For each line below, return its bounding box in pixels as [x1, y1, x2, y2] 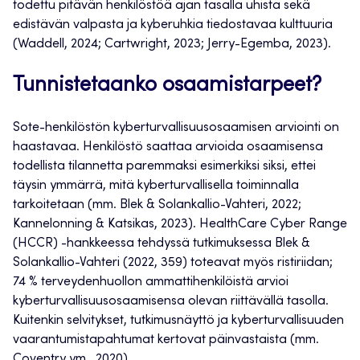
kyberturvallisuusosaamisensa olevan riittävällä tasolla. [13, 295, 329, 309]
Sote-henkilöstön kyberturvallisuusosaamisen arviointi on [13, 121, 339, 135]
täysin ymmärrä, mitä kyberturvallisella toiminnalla [13, 179, 299, 193]
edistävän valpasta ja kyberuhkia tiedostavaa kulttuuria [13, 18, 333, 32]
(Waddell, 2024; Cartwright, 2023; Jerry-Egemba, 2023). [13, 38, 331, 51]
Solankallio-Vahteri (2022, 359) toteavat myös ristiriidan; [13, 256, 333, 270]
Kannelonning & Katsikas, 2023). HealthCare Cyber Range [13, 218, 347, 231]
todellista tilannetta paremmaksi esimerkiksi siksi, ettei [13, 160, 316, 174]
